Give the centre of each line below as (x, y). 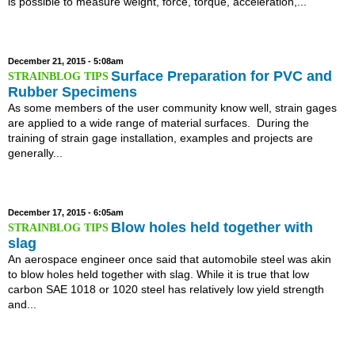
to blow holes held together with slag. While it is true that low (158, 275)
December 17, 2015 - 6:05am (66, 213)
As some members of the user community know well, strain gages (172, 108)
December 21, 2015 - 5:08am (66, 61)
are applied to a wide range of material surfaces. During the (158, 123)
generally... (35, 153)
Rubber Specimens (73, 92)
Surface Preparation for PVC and (221, 76)
